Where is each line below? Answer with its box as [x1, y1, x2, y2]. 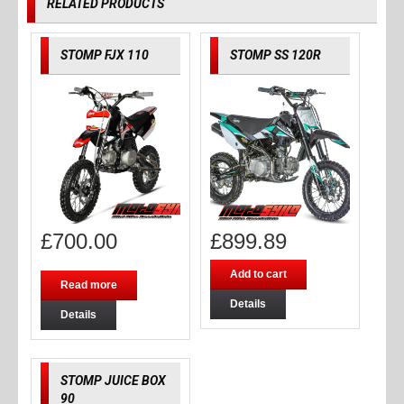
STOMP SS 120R [229, 48, 321, 63]
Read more [60, 279, 117, 292]
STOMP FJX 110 [60, 48, 149, 63]
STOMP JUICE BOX [60, 373, 166, 389]
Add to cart [229, 268, 287, 281]
